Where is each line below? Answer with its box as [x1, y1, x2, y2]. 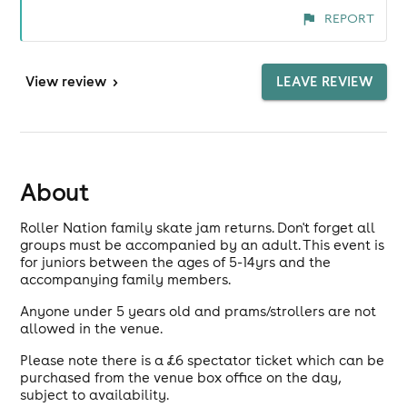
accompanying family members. [20, 271, 232, 288]
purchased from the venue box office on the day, [20, 369, 342, 386]
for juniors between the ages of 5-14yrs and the [20, 253, 332, 271]
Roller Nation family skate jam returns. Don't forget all [20, 219, 376, 236]
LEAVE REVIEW [275, 73, 372, 90]
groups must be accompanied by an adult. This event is [20, 236, 385, 253]
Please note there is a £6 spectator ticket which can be [20, 352, 385, 369]
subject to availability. [20, 386, 170, 403]
